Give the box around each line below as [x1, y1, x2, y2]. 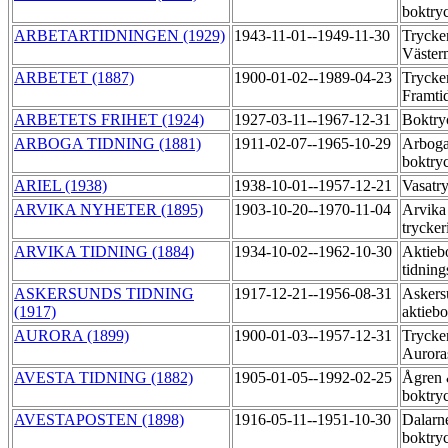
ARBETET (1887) [14, 69, 134, 87]
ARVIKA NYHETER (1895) [14, 201, 203, 219]
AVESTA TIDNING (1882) [14, 369, 193, 387]
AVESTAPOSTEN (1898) [14, 411, 184, 429]
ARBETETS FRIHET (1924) [14, 111, 204, 129]
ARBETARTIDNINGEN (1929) [14, 27, 225, 45]
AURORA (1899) [14, 327, 129, 345]
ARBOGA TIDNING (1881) [14, 135, 201, 153]
